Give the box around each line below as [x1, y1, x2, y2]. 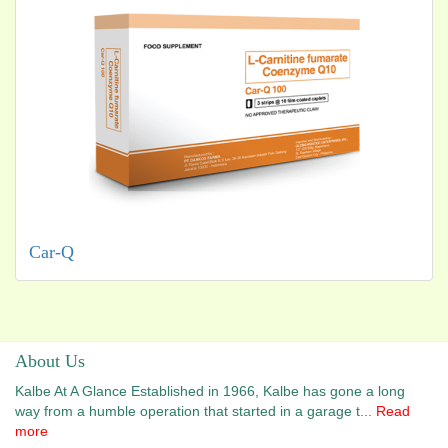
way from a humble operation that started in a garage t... [15, 403, 376, 419]
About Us [15, 351, 85, 371]
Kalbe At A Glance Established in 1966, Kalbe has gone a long [15, 383, 405, 399]
